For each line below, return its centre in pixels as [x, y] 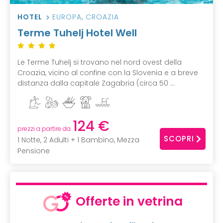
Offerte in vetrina [129, 202]
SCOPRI [179, 138]
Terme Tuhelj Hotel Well [77, 33]
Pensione [34, 151]
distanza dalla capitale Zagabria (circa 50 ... [96, 83]
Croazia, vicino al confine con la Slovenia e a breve [108, 72]
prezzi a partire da [44, 129]
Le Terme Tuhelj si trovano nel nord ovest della [100, 62]
